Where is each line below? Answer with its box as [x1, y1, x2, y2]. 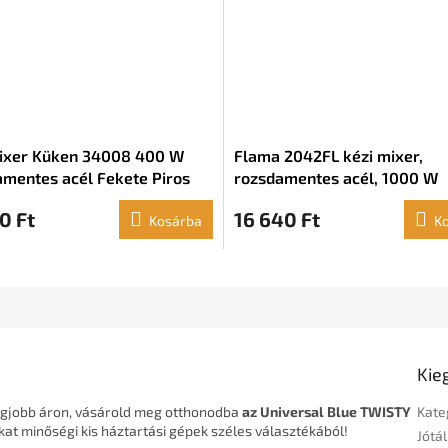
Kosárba [149, 212, 202, 230]
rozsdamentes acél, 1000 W [234, 168, 438, 188]
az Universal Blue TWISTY [242, 403, 411, 421]
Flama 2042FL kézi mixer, [234, 146, 423, 166]
